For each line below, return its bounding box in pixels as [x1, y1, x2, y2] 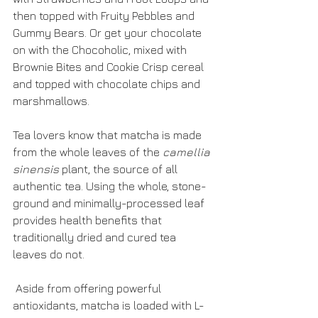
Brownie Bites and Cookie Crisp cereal [13, 60, 207, 73]
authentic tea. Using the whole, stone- [13, 180, 207, 192]
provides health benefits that [13, 214, 165, 226]
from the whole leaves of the [13, 146, 163, 158]
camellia [163, 146, 213, 158]
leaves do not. [13, 248, 84, 261]
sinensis [13, 163, 59, 175]
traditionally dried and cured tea [13, 231, 179, 243]
